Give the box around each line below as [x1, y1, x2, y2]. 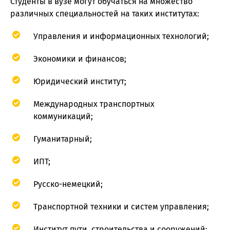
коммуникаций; [33, 111, 93, 122]
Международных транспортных [33, 99, 155, 109]
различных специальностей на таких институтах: [10, 9, 199, 19]
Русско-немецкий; [33, 179, 103, 189]
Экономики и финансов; [33, 54, 126, 64]
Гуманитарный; [33, 134, 92, 144]
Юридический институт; [33, 76, 126, 87]
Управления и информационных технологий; [33, 31, 209, 42]
